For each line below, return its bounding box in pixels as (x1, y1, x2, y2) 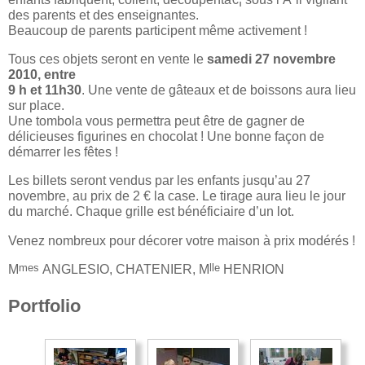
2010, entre (8, 66, 76, 81)
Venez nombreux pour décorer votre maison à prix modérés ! (8, 232, 355, 248)
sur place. (8, 97, 64, 112)
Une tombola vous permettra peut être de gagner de (8, 112, 305, 128)
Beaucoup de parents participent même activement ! (8, 22, 307, 37)
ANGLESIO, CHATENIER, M (39, 262, 209, 277)
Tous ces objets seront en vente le (8, 51, 207, 66)
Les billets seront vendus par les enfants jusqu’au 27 (8, 173, 310, 188)
